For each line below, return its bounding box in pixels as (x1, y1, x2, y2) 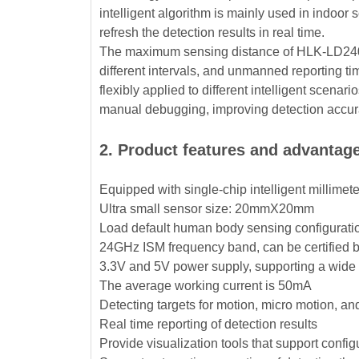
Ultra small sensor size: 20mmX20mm (99, 201, 314, 216)
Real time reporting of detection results (99, 317, 317, 331)
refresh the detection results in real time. (99, 25, 325, 39)
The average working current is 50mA (99, 278, 312, 292)
